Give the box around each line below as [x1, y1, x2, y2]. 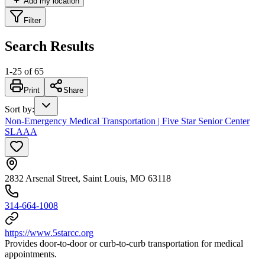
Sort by [5, 104, 32, 114]
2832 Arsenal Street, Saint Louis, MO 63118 [5, 173, 171, 183]
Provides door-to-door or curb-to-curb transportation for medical [5, 238, 243, 248]
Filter [24, 15, 41, 25]
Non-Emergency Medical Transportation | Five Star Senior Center [5, 115, 250, 126]
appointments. [5, 248, 57, 259]
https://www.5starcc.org [5, 227, 93, 238]
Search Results [5, 38, 94, 54]
